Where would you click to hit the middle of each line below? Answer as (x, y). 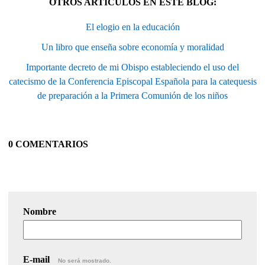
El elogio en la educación (132, 27)
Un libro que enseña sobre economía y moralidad (132, 47)
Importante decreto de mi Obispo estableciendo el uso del (132, 67)
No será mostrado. (85, 260)
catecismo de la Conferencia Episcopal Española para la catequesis (132, 81)
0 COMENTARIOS (48, 144)
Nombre (40, 211)
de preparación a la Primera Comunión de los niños (132, 95)
